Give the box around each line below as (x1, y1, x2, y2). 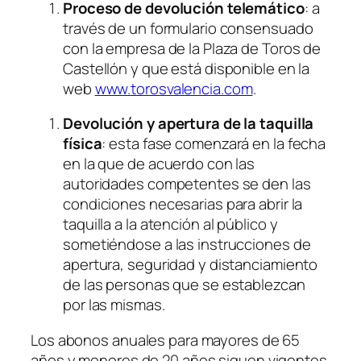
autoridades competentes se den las (63, 173, 311, 195)
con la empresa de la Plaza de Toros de (63, 37, 322, 59)
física (63, 133, 102, 155)
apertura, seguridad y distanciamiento (63, 254, 318, 276)
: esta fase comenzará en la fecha (102, 133, 326, 155)
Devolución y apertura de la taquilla (63, 113, 314, 135)
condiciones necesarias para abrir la (63, 193, 303, 215)
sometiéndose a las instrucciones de (63, 234, 311, 255)
